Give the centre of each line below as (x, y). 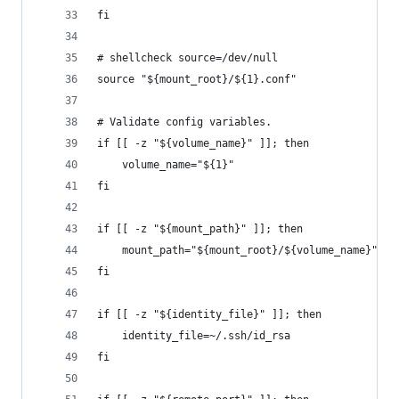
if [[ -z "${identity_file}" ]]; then (209, 314)
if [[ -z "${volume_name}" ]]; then (203, 143)
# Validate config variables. (184, 122)
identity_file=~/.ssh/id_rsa (194, 336)
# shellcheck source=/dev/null (187, 58)
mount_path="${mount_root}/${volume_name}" (237, 250)
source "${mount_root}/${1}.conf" (197, 79)
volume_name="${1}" (166, 165)
